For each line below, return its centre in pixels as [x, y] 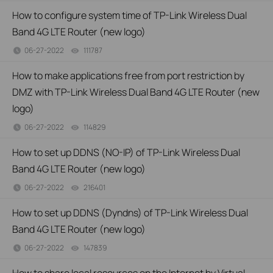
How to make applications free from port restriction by [128, 76]
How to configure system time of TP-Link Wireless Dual [129, 15]
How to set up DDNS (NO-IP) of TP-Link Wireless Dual [126, 152]
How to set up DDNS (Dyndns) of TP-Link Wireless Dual [130, 213]
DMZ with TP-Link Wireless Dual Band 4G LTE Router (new [136, 92]
